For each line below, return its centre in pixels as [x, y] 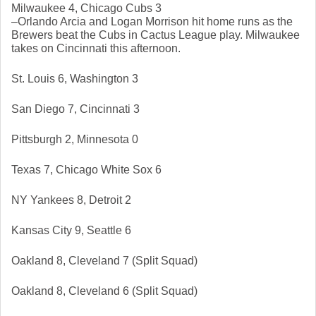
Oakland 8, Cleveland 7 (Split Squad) [104, 261]
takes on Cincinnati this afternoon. [97, 49]
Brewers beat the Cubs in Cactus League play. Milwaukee [156, 35]
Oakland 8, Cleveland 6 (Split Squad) [104, 291]
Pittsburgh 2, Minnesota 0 [75, 140]
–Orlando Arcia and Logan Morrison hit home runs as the [152, 22]
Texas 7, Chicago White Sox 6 [86, 170]
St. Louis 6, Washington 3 [75, 79]
